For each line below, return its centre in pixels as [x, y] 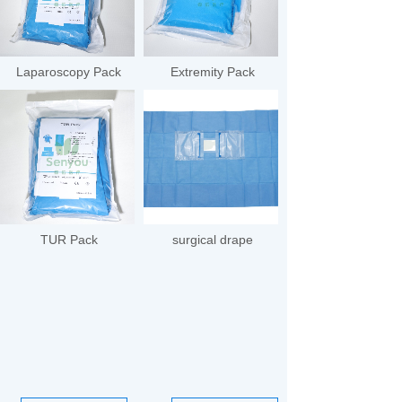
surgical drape [212, 240]
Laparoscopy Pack [69, 72]
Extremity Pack [212, 72]
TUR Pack [69, 240]
